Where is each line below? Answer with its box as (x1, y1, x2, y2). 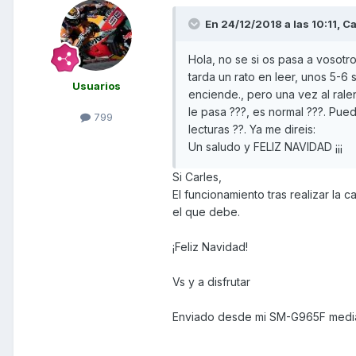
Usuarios (72, 79, 121, 93)
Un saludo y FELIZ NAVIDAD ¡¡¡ (188, 140, 342, 154)
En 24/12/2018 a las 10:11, (203, 17, 342, 31)
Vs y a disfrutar (172, 275, 250, 289)
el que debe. (172, 205, 240, 219)
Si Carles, (172, 170, 222, 184)
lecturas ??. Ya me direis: (188, 122, 315, 137)
